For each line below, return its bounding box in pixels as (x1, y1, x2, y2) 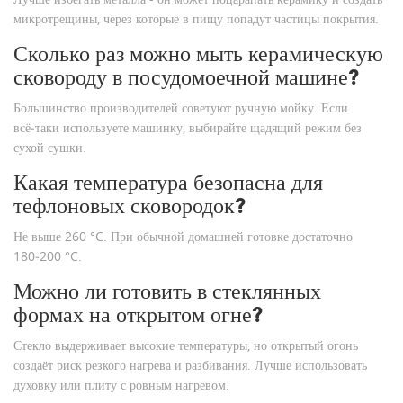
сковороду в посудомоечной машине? (13, 64, 360, 91)
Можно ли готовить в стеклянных (13, 278, 321, 305)
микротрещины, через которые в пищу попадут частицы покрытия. (13, 10, 379, 28)
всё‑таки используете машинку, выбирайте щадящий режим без (13, 119, 362, 137)
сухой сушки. (13, 139, 86, 157)
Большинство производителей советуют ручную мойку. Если (13, 99, 348, 117)
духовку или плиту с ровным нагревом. (13, 376, 229, 394)
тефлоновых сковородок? (13, 193, 246, 219)
